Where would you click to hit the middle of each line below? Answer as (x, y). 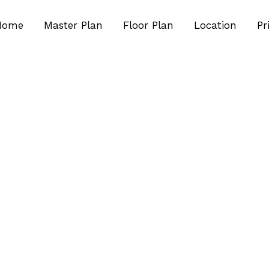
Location (215, 25)
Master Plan (73, 25)
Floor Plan (148, 25)
